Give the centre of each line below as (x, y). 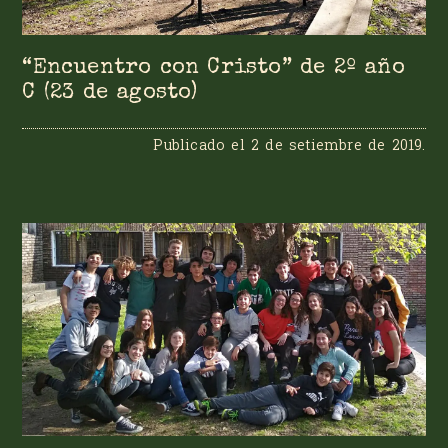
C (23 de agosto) (110, 94)
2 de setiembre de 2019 (336, 145)
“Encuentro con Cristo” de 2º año (213, 69)
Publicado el (202, 145)
